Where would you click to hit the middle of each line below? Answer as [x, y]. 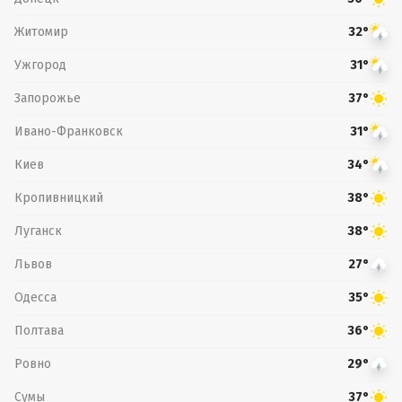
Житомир [41, 31]
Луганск [38, 231]
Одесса [35, 297]
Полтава [39, 330]
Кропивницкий [59, 197]
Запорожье [48, 98]
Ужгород [40, 65]
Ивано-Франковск [69, 131]
